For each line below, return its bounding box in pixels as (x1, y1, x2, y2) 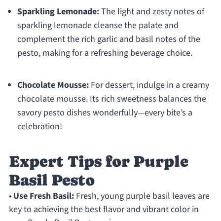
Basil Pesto (8, 171, 95, 189)
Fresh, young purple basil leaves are (74, 190, 210, 203)
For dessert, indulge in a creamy (88, 79, 209, 92)
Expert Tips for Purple (8, 152, 188, 171)
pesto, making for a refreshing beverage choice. (17, 47, 192, 60)
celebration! (17, 120, 62, 133)
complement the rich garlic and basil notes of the (17, 33, 200, 46)
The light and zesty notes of (99, 5, 204, 18)
